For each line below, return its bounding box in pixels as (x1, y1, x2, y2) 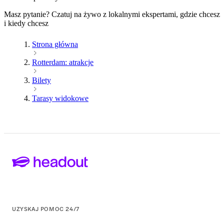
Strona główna (32, 39, 78, 48)
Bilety (32, 75, 51, 84)
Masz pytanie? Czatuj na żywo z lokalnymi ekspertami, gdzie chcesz (4, 9, 220, 18)
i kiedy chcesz (4, 18, 48, 27)
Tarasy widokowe (32, 93, 88, 102)
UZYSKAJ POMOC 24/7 (12, 204, 79, 213)
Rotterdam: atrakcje (32, 57, 93, 66)
